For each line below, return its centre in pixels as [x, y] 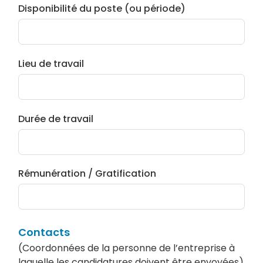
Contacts [44, 232]
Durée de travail [56, 119]
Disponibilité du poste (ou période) [102, 9]
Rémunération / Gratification [87, 174]
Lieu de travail [51, 64]
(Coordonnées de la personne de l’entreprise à [127, 248]
